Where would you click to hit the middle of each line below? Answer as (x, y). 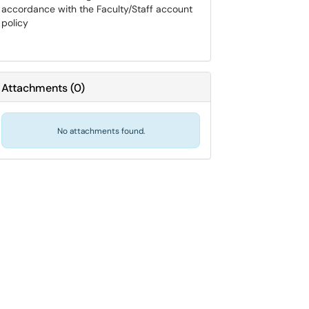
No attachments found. (101, 131)
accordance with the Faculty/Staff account (97, 9)
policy (15, 23)
